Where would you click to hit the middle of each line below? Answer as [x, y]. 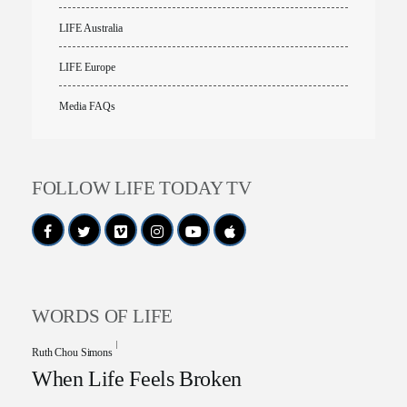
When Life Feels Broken [136, 379]
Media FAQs [87, 107]
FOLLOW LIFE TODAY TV [141, 189]
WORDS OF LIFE [102, 317]
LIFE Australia [90, 29]
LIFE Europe [87, 68]
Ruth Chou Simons [72, 353]
